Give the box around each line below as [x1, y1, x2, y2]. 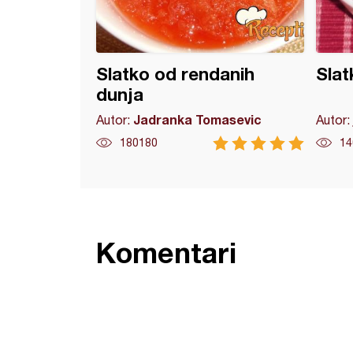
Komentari [96, 236, 236, 269]
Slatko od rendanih [96, 64, 255, 84]
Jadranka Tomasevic [133, 112, 262, 127]
